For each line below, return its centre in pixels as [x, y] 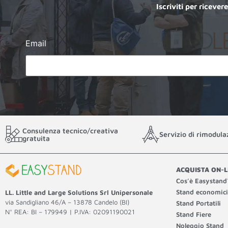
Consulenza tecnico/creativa [70, 130]
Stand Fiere [194, 214]
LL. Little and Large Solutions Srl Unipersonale [79, 193]
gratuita [36, 138]
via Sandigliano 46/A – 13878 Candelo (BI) [67, 202]
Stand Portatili [198, 203]
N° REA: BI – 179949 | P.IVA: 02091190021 [70, 212]
